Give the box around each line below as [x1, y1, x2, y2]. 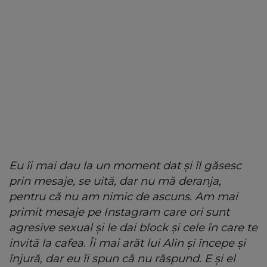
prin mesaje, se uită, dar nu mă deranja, [9, 173, 221, 188]
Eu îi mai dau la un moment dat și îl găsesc [9, 158, 241, 172]
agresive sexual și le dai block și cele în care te [9, 220, 257, 234]
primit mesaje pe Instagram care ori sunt [9, 204, 229, 219]
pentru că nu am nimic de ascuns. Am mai [9, 189, 238, 203]
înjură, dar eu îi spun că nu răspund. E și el [9, 251, 235, 265]
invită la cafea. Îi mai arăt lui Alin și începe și [9, 235, 246, 250]
